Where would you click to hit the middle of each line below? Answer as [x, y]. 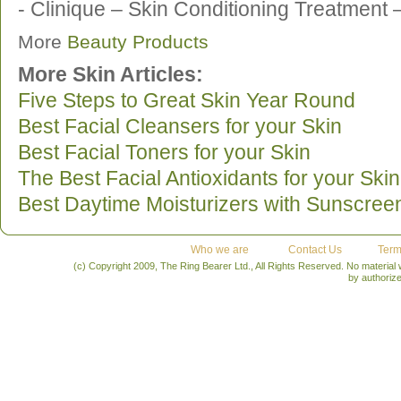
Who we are [220, 250]
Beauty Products [138, 41]
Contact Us [315, 250]
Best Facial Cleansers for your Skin [180, 126]
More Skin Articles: [111, 74]
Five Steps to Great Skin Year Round [187, 100]
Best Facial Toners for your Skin [164, 152]
